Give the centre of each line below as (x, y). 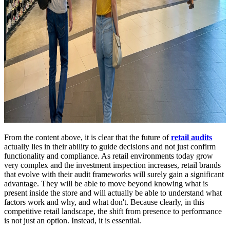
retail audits (191, 137)
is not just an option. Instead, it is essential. (73, 220)
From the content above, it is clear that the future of (88, 137)
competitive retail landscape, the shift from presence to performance (113, 211)
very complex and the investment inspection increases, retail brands (112, 165)
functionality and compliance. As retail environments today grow (109, 156)
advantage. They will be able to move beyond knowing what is (106, 183)
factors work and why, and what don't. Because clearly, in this (104, 202)
